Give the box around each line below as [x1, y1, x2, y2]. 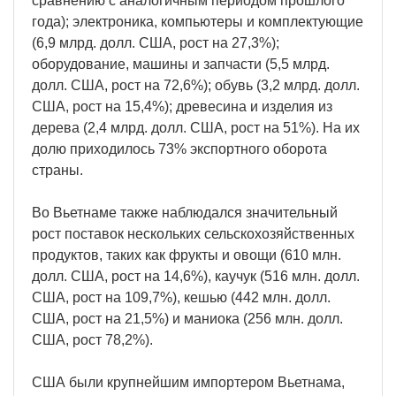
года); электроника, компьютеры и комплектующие [32, 13, 363, 29]
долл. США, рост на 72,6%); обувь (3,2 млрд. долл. [32, 77, 360, 93]
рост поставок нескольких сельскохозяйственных [32, 225, 354, 241]
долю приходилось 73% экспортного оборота [32, 141, 327, 156]
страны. [32, 162, 83, 178]
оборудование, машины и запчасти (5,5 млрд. [32, 56, 330, 72]
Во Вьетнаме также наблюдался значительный [32, 204, 338, 220]
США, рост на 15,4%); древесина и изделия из [32, 98, 332, 114]
